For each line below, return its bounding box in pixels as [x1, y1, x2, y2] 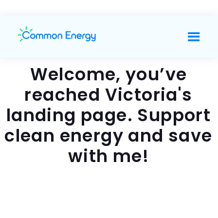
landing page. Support [6, 103, 211, 127]
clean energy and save [4, 124, 213, 147]
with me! [68, 144, 149, 168]
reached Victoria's [24, 83, 193, 107]
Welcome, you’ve [30, 62, 187, 86]
